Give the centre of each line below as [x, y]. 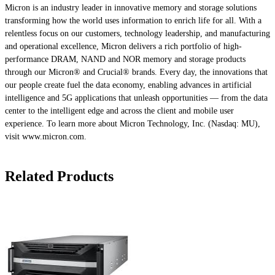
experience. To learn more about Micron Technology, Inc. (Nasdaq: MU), [133, 124]
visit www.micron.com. [46, 137]
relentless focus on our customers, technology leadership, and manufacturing [137, 34]
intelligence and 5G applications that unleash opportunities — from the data [136, 98]
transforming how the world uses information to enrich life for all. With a [133, 21]
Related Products [59, 176]
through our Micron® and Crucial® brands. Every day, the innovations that [136, 72]
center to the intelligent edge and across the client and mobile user [119, 111]
